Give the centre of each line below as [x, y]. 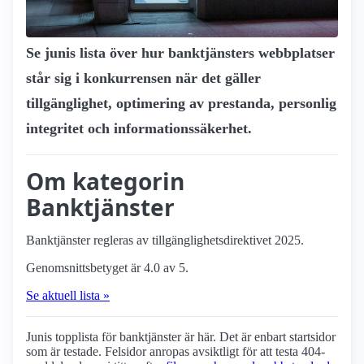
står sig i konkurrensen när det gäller [143, 78]
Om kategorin [105, 182]
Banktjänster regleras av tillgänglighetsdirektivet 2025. [165, 240]
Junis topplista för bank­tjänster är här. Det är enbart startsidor [181, 337]
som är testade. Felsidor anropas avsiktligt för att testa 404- [175, 352]
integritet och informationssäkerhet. [139, 129]
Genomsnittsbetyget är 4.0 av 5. [107, 268]
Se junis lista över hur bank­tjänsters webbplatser [180, 53]
